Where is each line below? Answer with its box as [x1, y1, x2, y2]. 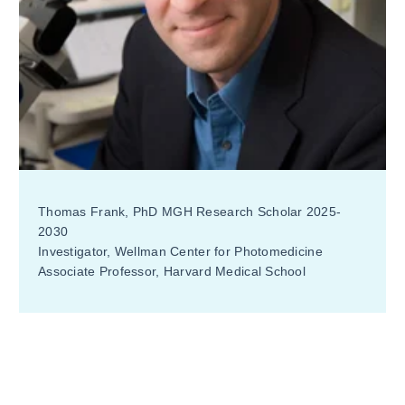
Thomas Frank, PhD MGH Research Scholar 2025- [38, 204, 342, 219]
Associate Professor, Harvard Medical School [38, 264, 306, 278]
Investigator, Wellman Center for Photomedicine [38, 244, 323, 259]
